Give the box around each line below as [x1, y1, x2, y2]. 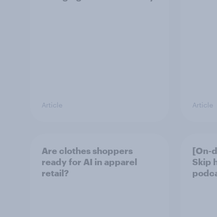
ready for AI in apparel [42, 156, 137, 167]
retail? [42, 167, 69, 178]
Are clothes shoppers [42, 145, 133, 156]
